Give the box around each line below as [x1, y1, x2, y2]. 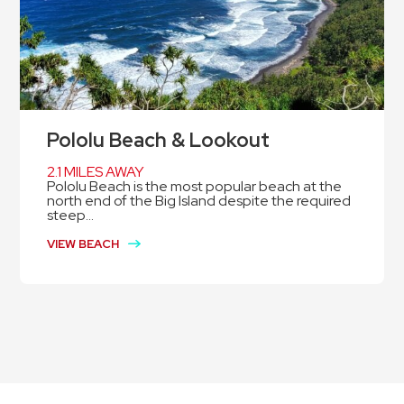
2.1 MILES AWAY [47, 162, 144, 182]
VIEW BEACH [47, 236, 120, 252]
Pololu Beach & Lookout [47, 127, 271, 154]
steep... [47, 206, 95, 225]
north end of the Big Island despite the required [47, 191, 352, 211]
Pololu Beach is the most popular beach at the [47, 177, 343, 197]
